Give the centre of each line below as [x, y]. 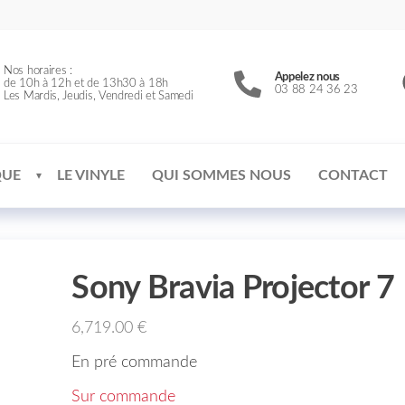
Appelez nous [307, 77]
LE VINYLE [91, 175]
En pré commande [135, 363]
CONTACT [353, 175]
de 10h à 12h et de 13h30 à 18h [86, 84]
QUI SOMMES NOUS [221, 175]
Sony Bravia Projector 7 [233, 288]
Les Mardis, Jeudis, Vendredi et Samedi [99, 96]
